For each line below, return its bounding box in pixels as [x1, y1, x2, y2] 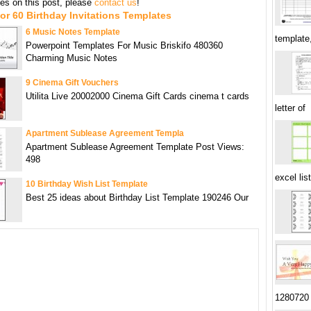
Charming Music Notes [26, 53, 117, 63]
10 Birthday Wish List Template [26, 179, 148, 189]
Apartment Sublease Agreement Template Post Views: [26, 142, 244, 152]
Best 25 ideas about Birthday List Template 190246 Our [26, 192, 249, 203]
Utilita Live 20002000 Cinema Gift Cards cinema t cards [26, 91, 249, 101]
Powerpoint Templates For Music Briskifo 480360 [26, 40, 223, 51]
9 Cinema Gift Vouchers [26, 78, 119, 87]
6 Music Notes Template [26, 27, 120, 37]
